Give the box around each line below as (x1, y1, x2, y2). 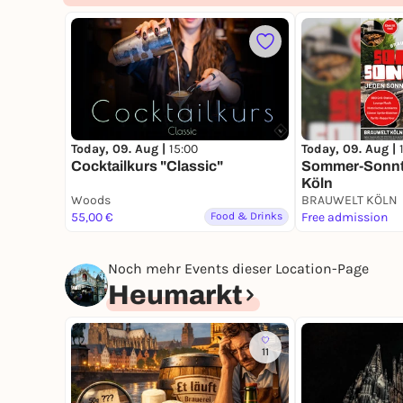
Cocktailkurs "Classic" (71, 158, 223, 175)
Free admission (301, 210, 388, 226)
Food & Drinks (210, 210, 282, 223)
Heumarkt (108, 281, 243, 310)
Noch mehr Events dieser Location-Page (108, 260, 369, 278)
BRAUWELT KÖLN (301, 193, 398, 209)
